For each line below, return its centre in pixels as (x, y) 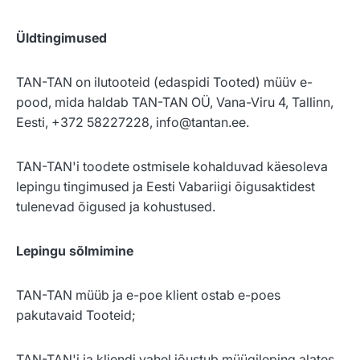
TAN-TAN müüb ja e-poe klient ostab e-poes (148, 295)
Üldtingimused (61, 38)
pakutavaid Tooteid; (76, 315)
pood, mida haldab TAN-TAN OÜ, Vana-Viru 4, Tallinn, (175, 102)
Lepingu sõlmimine (75, 251)
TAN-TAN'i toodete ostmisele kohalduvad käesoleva (172, 167)
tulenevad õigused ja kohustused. (116, 207)
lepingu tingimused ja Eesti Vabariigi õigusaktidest (166, 187)
